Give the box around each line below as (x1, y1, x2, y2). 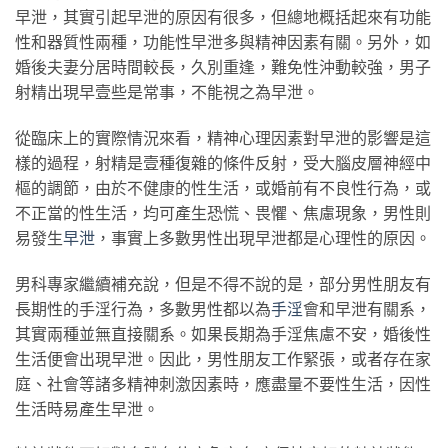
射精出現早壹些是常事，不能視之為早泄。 (15, 81, 319, 101)
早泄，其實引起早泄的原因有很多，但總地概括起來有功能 (15, 6, 431, 26)
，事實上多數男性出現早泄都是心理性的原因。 (95, 227, 431, 247)
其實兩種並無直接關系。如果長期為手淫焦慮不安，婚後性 (15, 323, 431, 343)
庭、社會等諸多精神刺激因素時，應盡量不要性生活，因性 (15, 373, 431, 393)
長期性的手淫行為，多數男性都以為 (15, 298, 271, 318)
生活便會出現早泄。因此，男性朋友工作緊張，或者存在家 (15, 348, 431, 368)
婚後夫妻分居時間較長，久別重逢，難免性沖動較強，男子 (15, 56, 431, 76)
